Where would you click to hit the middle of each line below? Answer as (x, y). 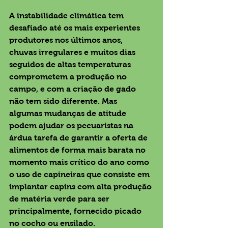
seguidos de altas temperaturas (71, 64)
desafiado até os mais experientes (76, 27)
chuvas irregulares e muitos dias (73, 52)
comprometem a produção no (69, 76)
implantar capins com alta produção (81, 186)
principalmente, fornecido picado (76, 211)
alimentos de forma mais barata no (78, 150)
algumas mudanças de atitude (69, 113)
